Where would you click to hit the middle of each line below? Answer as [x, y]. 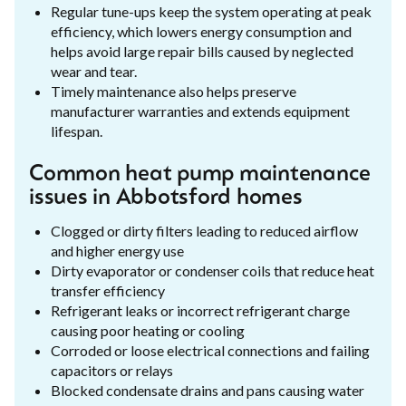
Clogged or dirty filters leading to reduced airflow [204, 230]
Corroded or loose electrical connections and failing [210, 350]
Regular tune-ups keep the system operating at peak [211, 11]
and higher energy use [117, 250]
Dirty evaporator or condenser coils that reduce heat [213, 270]
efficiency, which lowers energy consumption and [201, 31]
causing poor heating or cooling [148, 330]
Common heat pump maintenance [200, 174]
